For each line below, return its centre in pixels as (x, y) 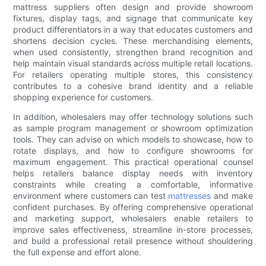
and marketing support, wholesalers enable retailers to (133, 218)
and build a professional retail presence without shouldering (133, 241)
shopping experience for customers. (83, 97)
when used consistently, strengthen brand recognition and (133, 52)
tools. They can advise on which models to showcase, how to (133, 140)
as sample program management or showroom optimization (133, 128)
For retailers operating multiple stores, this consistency (133, 75)
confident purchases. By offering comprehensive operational (133, 207)
